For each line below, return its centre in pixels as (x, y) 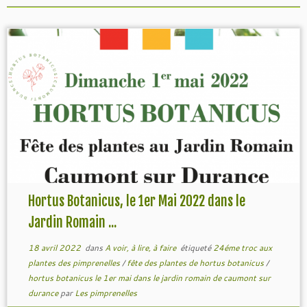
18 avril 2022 (54, 248)
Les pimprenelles (106, 293)
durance (44, 293)
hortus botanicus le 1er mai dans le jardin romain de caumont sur (149, 278)
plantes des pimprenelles (75, 263)
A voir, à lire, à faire (141, 248)
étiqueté (195, 248)
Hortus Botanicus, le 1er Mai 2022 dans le (136, 201)
